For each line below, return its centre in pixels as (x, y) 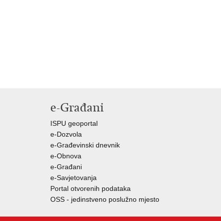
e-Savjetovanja (74, 178)
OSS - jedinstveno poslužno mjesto (105, 199)
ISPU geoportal (74, 123)
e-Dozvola (66, 134)
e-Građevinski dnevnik (85, 145)
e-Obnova (66, 156)
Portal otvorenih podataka (91, 188)
